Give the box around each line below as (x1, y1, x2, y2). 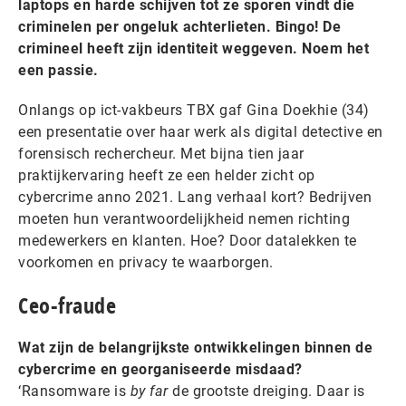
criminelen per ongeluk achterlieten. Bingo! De (18, 18, 341, 35)
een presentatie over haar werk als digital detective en (18, 123, 383, 140)
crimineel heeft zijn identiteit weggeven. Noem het (18, 40, 369, 57)
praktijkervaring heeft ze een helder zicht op (18, 167, 315, 184)
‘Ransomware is (18, 382, 130, 400)
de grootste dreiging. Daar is (168, 382, 365, 400)
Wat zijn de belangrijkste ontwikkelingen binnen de (18, 339, 372, 356)
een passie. (18, 62, 99, 79)
